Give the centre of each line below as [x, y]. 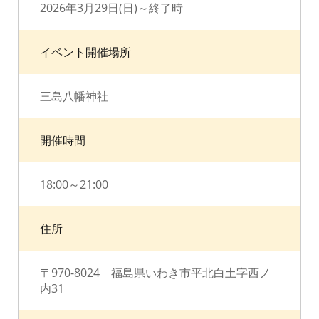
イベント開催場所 [85, 52]
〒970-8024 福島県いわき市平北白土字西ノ [155, 273]
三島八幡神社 [74, 96]
